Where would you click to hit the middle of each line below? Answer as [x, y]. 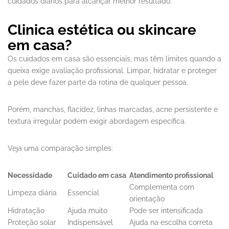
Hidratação [26, 211]
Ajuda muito [87, 211]
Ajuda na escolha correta [171, 223]
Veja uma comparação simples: [60, 148]
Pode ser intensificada [166, 211]
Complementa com [162, 187]
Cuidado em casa [97, 176]
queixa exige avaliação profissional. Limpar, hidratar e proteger [112, 71]
